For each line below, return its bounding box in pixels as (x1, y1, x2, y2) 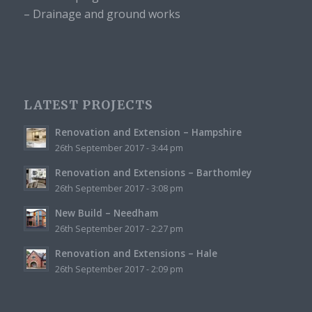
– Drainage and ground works (23, 6, 180, 22)
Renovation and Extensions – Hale (54, 247, 217, 260)
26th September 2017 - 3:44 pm (54, 142, 183, 155)
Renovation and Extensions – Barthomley (54, 166, 251, 180)
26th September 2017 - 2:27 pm (54, 223, 183, 235)
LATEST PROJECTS (23, 97, 153, 114)
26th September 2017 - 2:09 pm (54, 263, 183, 276)
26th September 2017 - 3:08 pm (54, 182, 183, 195)
